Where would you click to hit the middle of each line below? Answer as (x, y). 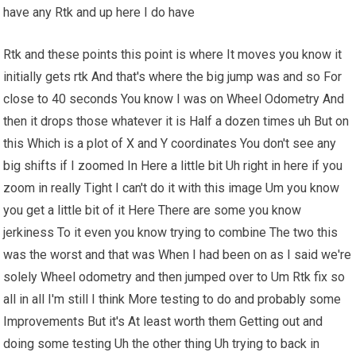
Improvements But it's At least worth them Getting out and (163, 322)
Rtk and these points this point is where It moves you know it (173, 55)
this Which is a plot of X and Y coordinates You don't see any (170, 144)
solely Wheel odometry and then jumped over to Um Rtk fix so (174, 277)
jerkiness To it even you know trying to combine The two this (171, 233)
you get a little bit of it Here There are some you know (153, 211)
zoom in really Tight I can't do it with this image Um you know (172, 188)
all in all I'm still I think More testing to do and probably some (172, 300)
